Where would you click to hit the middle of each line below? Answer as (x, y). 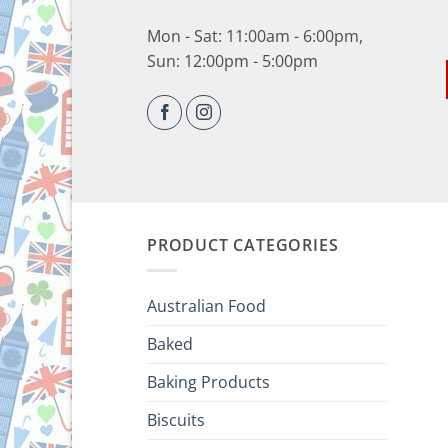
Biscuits (176, 419)
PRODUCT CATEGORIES (243, 245)
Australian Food (206, 305)
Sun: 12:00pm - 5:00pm (232, 61)
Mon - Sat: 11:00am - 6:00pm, (255, 36)
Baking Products (208, 381)
